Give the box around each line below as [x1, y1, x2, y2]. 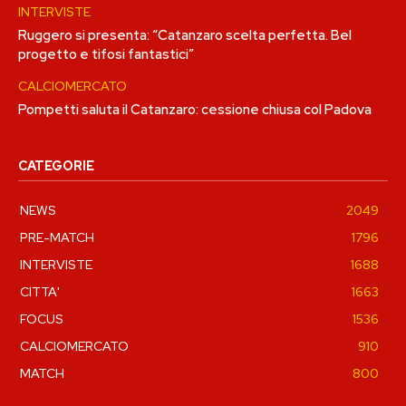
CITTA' [20, 284, 60, 301]
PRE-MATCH [20, 229, 94, 246]
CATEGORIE [18, 158, 94, 175]
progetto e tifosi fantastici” [18, 45, 194, 64]
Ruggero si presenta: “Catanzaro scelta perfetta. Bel [18, 26, 352, 45]
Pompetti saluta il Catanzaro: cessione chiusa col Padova [18, 101, 372, 120]
